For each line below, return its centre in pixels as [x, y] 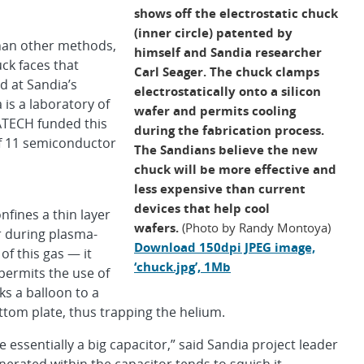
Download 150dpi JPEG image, [225, 247]
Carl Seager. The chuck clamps [227, 71]
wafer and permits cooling [215, 110]
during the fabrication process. [229, 130]
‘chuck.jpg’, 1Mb [182, 266]
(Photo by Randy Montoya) [255, 227]
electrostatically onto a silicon [227, 91]
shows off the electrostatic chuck [236, 13]
